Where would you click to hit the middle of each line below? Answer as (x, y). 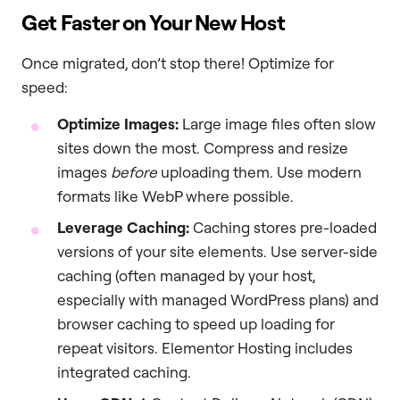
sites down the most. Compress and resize (203, 148)
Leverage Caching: (123, 228)
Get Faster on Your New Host (154, 22)
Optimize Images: (118, 124)
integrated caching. (124, 372)
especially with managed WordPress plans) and (218, 300)
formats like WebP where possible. (175, 196)
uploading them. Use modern (259, 172)
